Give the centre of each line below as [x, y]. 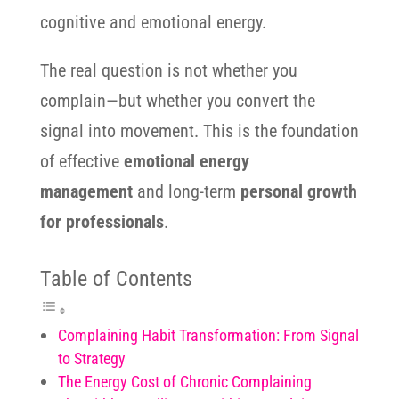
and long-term [186, 191]
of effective [79, 161]
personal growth [298, 191]
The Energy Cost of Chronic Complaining [184, 382]
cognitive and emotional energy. [153, 22]
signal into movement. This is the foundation [199, 131]
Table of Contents [116, 279]
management [86, 191]
